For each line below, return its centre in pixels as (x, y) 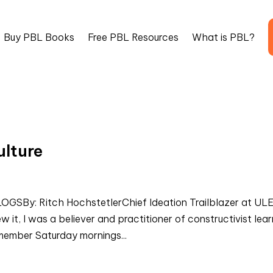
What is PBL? (223, 37)
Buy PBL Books (39, 37)
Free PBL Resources (133, 37)
